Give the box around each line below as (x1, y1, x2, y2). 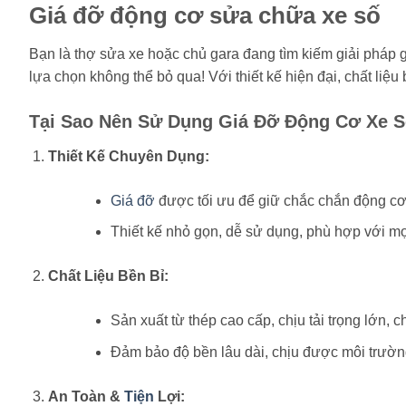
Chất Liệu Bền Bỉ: (47, 268, 169, 285)
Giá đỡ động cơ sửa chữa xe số (29, 3, 381, 29)
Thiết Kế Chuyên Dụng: (47, 148, 209, 164)
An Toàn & (47, 388, 124, 404)
